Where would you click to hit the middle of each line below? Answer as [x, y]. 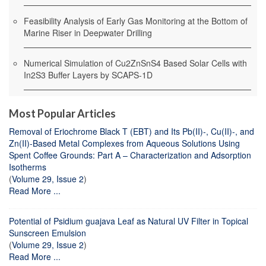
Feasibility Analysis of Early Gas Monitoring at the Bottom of [136, 20]
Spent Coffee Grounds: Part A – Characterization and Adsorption [130, 155]
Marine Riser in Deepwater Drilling [88, 32]
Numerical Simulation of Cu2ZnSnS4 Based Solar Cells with [135, 63]
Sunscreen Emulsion [47, 232]
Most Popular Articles [62, 113]
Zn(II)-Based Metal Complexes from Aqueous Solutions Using [124, 143]
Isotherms [28, 167]
